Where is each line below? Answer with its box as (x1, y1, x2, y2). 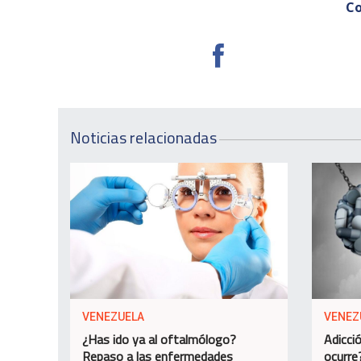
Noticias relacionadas (70, 125, 217, 151)
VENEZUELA (82, 309, 144, 323)
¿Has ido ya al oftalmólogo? (82, 329, 236, 349)
